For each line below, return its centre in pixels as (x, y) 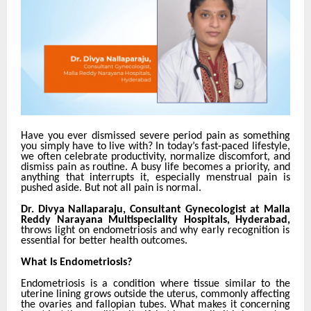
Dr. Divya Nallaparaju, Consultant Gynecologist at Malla (155, 209)
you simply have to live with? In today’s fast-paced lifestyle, (155, 146)
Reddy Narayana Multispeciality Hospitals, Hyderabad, (155, 220)
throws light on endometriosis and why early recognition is (155, 230)
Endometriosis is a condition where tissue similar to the (155, 284)
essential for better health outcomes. (104, 241)
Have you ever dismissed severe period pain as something (155, 136)
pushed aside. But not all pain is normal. (111, 188)
